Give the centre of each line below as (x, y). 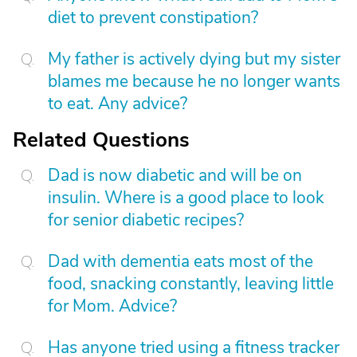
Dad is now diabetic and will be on (175, 175)
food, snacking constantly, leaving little (191, 284)
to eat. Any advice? (118, 104)
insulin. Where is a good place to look (186, 198)
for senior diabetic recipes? (146, 220)
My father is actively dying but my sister (194, 59)
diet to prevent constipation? (153, 18)
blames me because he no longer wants (194, 81)
